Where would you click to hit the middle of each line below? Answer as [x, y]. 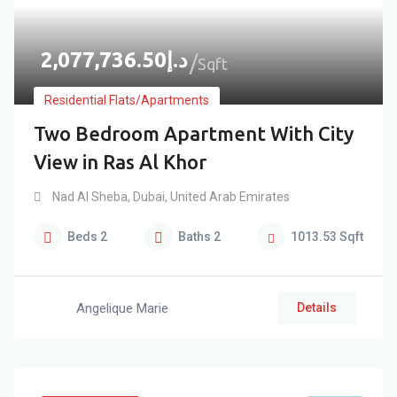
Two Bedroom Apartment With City [194, 133]
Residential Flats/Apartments [127, 100]
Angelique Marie [122, 308]
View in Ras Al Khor [120, 162]
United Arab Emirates [229, 197]
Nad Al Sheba [90, 197]
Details [317, 307]
